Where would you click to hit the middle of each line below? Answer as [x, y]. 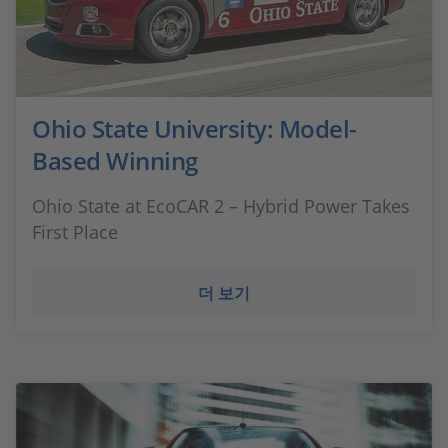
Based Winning [115, 160]
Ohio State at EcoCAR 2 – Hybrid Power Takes [221, 206]
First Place [75, 232]
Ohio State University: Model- [194, 128]
